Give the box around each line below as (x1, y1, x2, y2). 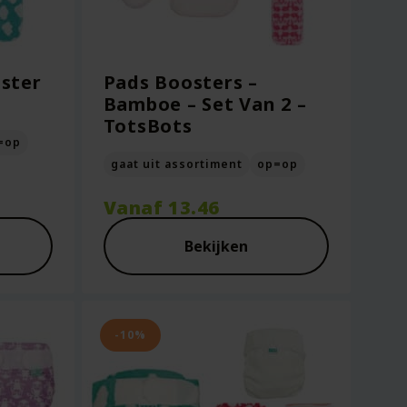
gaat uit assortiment (110, 156, 243, 172)
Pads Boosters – (103, 70, 258, 94)
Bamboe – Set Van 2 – (103, 92, 307, 116)
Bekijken (184, 236, 248, 256)
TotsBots (103, 114, 193, 138)
